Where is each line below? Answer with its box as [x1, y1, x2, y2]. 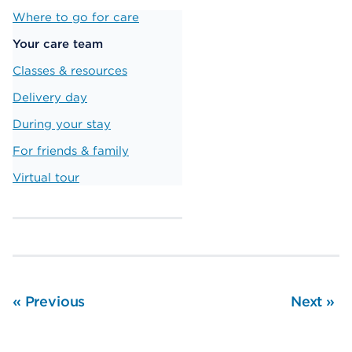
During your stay [13, 117, 111, 131]
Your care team [13, 37, 103, 51]
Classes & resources [13, 64, 127, 78]
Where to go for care [13, 10, 139, 24]
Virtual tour [13, 170, 79, 185]
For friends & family [13, 144, 129, 158]
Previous [20, 293, 86, 310]
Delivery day [13, 90, 87, 104]
